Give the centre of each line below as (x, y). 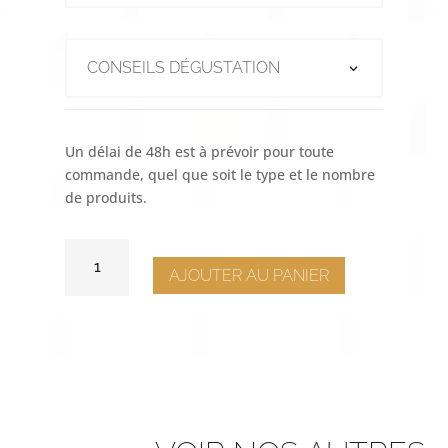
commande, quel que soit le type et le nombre (219, 174)
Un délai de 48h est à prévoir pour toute (199, 151)
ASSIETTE (97, 294)
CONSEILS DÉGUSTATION (183, 67)
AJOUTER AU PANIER (249, 276)
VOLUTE (92, 317)
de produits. (105, 197)
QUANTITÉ (101, 248)
